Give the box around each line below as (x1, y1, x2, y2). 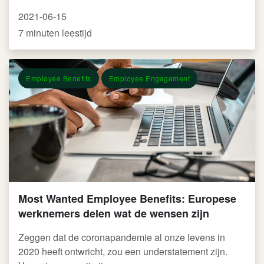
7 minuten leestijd (18, 26, 92, 39)
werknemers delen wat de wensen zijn (18, 206, 209, 221)
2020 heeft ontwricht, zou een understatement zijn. (18, 245, 227, 258)
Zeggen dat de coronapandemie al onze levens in (18, 230, 225, 244)
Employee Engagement (108, 73, 190, 83)
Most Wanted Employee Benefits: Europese (18, 191, 236, 206)
